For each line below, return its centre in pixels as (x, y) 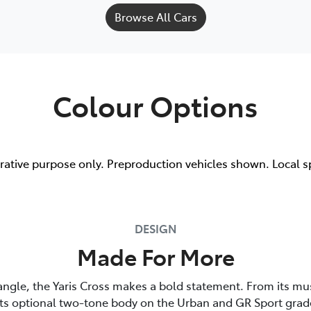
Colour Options (155, 106)
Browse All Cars (155, 17)
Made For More (155, 257)
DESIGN (155, 229)
